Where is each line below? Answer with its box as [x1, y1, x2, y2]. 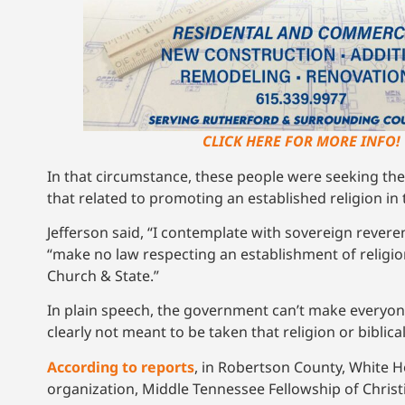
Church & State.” [47, 266, 163, 287]
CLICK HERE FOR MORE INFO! [202, 130, 400, 151]
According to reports [47, 356, 194, 377]
